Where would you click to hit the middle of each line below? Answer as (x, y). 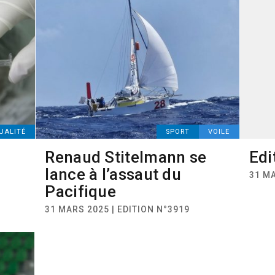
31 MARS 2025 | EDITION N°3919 (118, 209)
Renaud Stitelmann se (126, 157)
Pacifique (81, 192)
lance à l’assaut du (113, 174)
